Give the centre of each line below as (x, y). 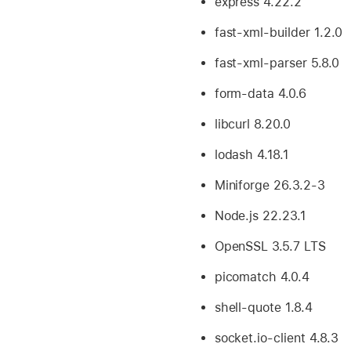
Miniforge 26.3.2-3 (270, 186)
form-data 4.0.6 (261, 94)
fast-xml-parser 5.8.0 (277, 63)
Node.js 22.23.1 (260, 216)
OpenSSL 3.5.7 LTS (270, 247)
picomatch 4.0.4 (262, 277)
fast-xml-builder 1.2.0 (278, 33)
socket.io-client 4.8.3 (276, 338)
